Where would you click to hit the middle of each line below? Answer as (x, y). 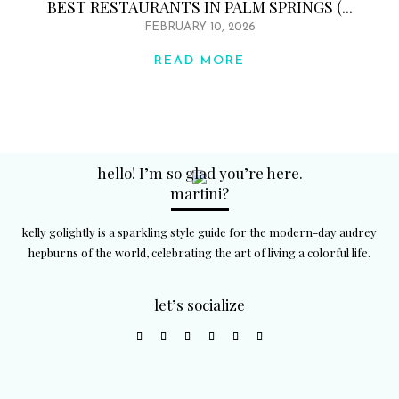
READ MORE (199, 61)
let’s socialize (199, 305)
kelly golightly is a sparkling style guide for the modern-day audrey (199, 232)
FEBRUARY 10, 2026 (199, 27)
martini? (199, 193)
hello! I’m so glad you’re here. (199, 173)
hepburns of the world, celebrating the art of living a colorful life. (199, 252)
